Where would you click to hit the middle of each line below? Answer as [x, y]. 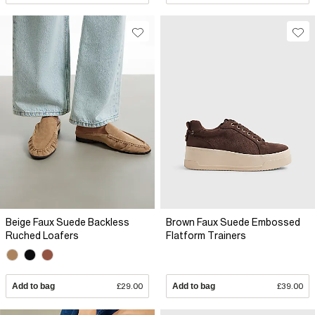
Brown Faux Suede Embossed [233, 223]
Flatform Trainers [206, 236]
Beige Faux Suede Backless [67, 223]
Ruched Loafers [42, 236]
